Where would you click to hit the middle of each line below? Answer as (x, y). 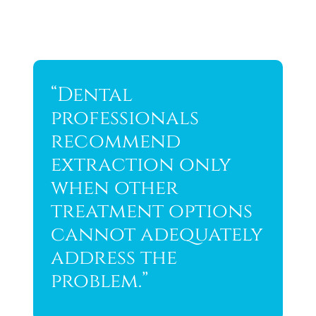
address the (114, 258)
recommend (115, 142)
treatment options (151, 212)
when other (114, 188)
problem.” (99, 281)
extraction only (141, 165)
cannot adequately (157, 235)
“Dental (91, 95)
